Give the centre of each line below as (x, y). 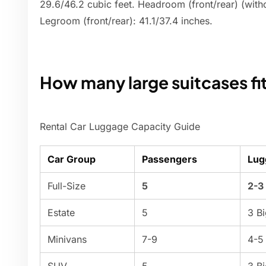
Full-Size (66, 186)
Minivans (67, 240)
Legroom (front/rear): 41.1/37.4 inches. (126, 21)
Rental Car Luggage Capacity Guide (120, 127)
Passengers (170, 159)
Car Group (72, 159)
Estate (61, 213)
